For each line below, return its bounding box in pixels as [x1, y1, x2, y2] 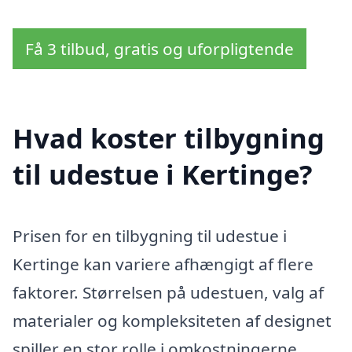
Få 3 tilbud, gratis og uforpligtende [25, 37, 294, 60]
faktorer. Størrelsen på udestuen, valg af [13, 280, 324, 303]
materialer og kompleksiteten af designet [13, 309, 332, 332]
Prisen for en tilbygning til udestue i [13, 224, 287, 247]
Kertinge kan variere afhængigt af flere [13, 252, 313, 275]
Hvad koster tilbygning [13, 119, 324, 156]
